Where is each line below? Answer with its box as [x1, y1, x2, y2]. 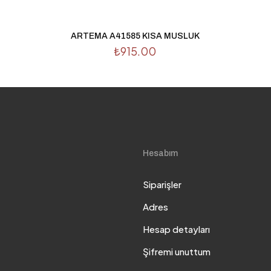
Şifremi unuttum [143, 246, 211, 258]
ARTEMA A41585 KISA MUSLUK [70, 31, 200, 41]
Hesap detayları [143, 223, 210, 235]
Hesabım [143, 149, 178, 158]
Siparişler [143, 178, 181, 191]
